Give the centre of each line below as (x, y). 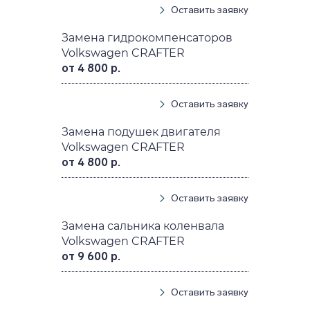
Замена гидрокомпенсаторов (147, 37)
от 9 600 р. (91, 256)
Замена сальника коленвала (143, 226)
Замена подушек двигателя (142, 131)
